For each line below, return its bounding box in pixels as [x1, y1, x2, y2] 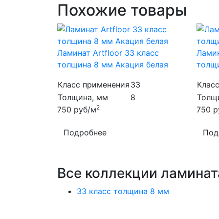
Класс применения [58, 80, 130, 89]
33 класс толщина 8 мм [77, 186, 169, 196]
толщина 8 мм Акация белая [57, 60, 168, 69]
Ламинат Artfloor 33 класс [57, 48, 159, 58]
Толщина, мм [58, 92, 108, 102]
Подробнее [64, 128, 107, 137]
